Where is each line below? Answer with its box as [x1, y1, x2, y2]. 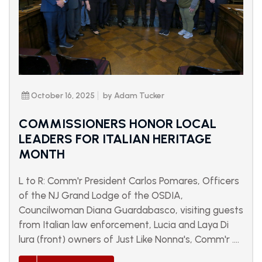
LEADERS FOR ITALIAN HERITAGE [19, 131, 212, 147]
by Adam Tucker [103, 91, 164, 101]
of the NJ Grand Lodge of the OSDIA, [19, 189, 183, 202]
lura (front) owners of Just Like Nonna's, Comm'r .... [19, 233, 239, 246]
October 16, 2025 [29, 91, 95, 101]
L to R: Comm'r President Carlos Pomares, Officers [19, 175, 239, 187]
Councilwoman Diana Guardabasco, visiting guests [19, 204, 243, 216]
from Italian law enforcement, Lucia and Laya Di [19, 219, 229, 231]
